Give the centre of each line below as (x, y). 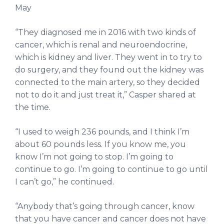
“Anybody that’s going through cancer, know (105, 206)
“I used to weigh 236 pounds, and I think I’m (102, 131)
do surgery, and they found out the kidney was (109, 69)
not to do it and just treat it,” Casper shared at (105, 94)
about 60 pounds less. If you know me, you (100, 144)
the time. (33, 107)
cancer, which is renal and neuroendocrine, (101, 44)
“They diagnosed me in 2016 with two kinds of (105, 32)
